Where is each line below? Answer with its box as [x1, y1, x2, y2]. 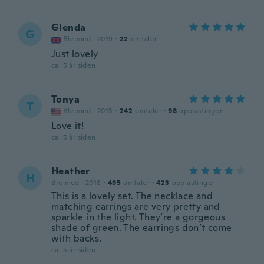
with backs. [51, 232, 102, 245]
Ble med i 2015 [63, 106, 113, 115]
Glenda [51, 21, 86, 34]
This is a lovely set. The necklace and [51, 190, 213, 202]
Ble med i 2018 [51, 178, 101, 187]
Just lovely [51, 48, 98, 60]
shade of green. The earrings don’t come [51, 222, 232, 234]
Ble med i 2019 [63, 34, 113, 44]
